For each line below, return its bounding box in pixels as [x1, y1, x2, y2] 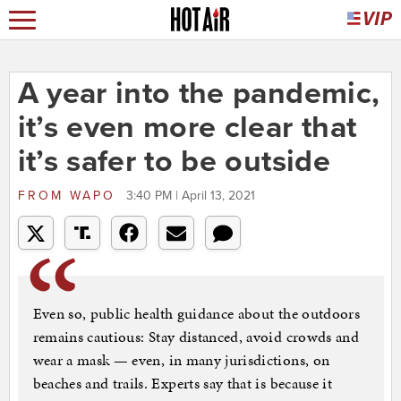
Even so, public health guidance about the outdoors [32, 303, 361, 325]
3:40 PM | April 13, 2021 [125, 188, 255, 204]
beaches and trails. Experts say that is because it [32, 372, 333, 395]
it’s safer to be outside [17, 143, 330, 181]
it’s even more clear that [17, 109, 357, 147]
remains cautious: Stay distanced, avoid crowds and [32, 326, 360, 348]
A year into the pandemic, [17, 75, 380, 113]
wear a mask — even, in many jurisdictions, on [32, 349, 330, 371]
